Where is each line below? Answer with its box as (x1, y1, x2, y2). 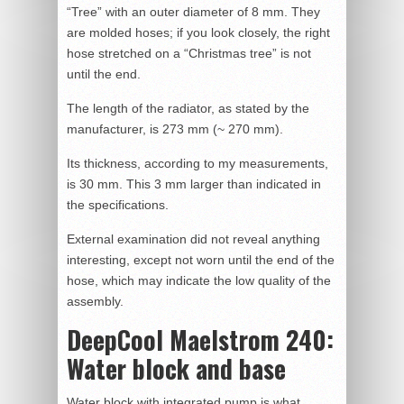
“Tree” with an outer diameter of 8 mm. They (67, 4, 320, 19)
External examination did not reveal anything (67, 231, 320, 246)
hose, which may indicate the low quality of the (67, 272, 331, 288)
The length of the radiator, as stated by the (67, 100, 309, 115)
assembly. (67, 293, 124, 308)
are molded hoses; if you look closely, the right (67, 24, 330, 40)
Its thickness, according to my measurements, (67, 155, 328, 170)
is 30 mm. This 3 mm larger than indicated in (67, 176, 321, 191)
